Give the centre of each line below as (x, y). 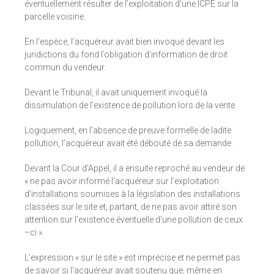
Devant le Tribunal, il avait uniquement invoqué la (116, 93)
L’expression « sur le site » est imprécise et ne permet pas (132, 258)
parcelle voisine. (55, 17)
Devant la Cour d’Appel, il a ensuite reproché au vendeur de (135, 168)
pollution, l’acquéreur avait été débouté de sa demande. (129, 143)
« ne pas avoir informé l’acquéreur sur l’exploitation (122, 181)
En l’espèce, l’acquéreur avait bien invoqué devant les (124, 42)
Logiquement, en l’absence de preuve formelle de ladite (128, 131)
